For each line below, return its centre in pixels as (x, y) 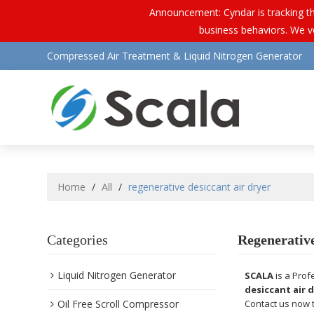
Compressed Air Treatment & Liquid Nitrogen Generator (175, 56)
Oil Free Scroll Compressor (118, 304)
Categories (78, 240)
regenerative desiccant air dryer (200, 187)
